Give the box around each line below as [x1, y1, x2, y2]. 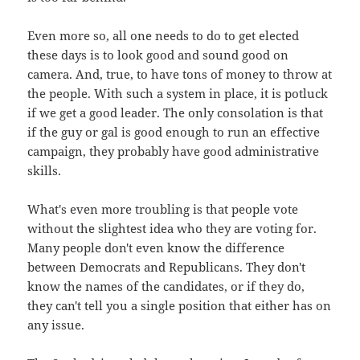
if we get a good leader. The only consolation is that [27, 104, 324, 121]
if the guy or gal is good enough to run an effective [27, 123, 321, 140]
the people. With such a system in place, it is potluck [27, 84, 329, 101]
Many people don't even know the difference [27, 239, 285, 256]
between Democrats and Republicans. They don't [27, 258, 306, 275]
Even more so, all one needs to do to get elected [27, 27, 300, 43]
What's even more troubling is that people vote [27, 200, 299, 217]
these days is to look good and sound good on [27, 46, 289, 63]
